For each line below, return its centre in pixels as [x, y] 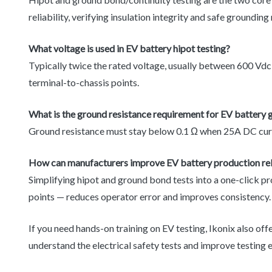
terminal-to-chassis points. [84, 83]
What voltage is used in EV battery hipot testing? [129, 49]
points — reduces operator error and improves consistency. [150, 197]
